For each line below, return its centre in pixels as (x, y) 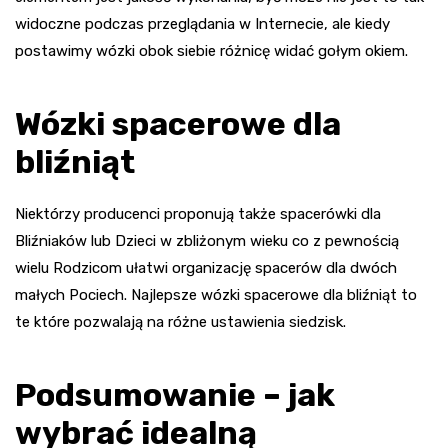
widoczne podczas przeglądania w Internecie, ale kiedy (202, 23)
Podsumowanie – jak (175, 394)
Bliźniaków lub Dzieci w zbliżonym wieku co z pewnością (207, 240)
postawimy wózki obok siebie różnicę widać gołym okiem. (211, 50)
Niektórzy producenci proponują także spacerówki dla (198, 213)
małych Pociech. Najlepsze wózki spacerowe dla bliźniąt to (216, 294)
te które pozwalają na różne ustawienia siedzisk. (180, 321)
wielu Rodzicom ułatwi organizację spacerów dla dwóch (206, 267)
